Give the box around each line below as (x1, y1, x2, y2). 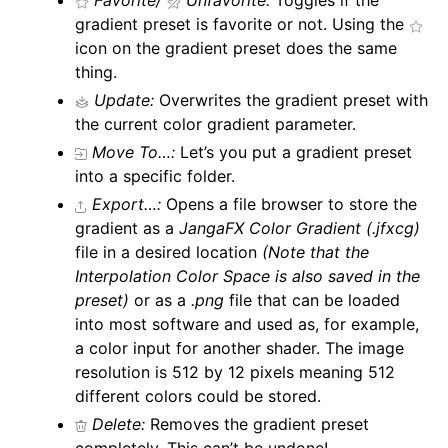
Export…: (92, 194, 162, 215)
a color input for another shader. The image (75, 338, 405, 359)
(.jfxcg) (366, 218, 421, 239)
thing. (75, 62, 118, 83)
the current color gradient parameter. (75, 114, 357, 135)
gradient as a (75, 218, 180, 239)
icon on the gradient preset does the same (75, 38, 398, 59)
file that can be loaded (224, 290, 401, 311)
